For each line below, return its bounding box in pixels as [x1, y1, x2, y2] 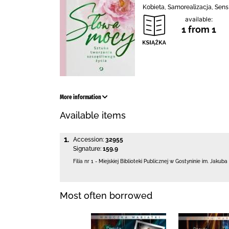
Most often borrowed [60, 190, 152, 201]
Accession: [73, 136, 104, 143]
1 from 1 [181, 24, 216, 35]
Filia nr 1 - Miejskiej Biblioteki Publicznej [73, 158, 168, 164]
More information [60, 94, 102, 101]
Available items [60, 110, 126, 121]
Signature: [73, 145, 101, 152]
